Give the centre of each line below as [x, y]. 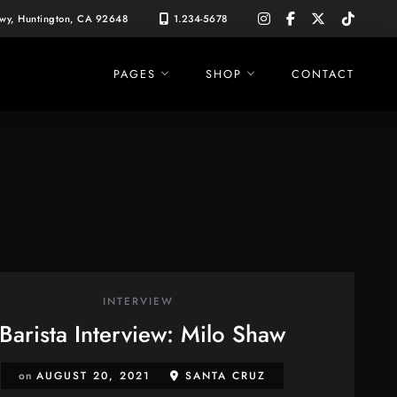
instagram [298, 17]
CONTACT [323, 74]
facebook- [325, 17]
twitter [343, 31]
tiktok [370, 17]
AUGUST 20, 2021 [93, 376]
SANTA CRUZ [222, 376]
